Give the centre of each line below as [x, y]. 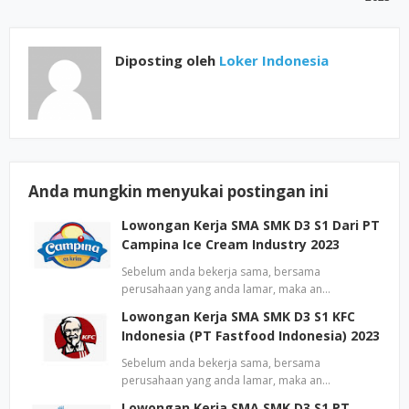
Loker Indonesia [272, 60]
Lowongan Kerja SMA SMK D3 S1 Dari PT [251, 225]
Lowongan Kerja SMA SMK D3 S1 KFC [238, 316]
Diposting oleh [165, 60]
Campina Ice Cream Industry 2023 [231, 244]
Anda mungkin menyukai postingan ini [178, 191]
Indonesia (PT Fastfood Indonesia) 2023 [251, 336]
